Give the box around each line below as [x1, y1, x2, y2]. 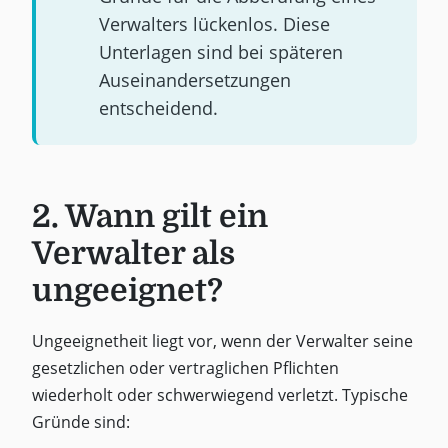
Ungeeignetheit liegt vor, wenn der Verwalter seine [31, 329, 413, 352]
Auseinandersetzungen [98, 68, 291, 93]
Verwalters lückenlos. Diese [98, 12, 330, 37]
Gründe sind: [31, 410, 130, 433]
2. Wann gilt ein [31, 198, 268, 235]
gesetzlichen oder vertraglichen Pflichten [31, 356, 339, 379]
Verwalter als [31, 235, 235, 272]
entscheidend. [98, 96, 218, 121]
